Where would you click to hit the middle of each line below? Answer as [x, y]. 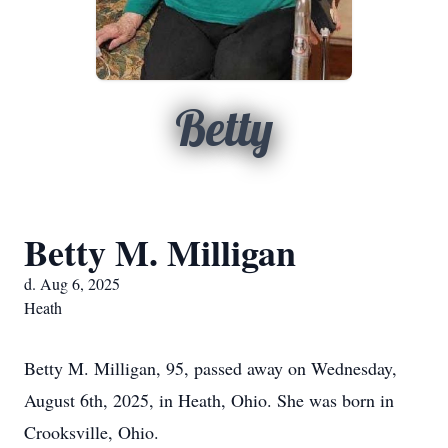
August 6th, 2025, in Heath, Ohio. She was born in [209, 400]
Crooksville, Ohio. [91, 432]
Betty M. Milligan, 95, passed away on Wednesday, [210, 368]
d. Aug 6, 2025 [72, 283]
